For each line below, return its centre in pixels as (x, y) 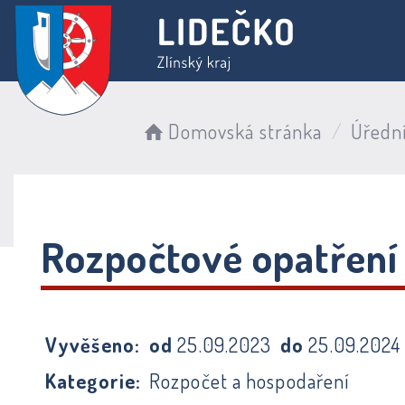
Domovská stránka (245, 131)
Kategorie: (93, 381)
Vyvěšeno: (93, 344)
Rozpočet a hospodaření (250, 381)
